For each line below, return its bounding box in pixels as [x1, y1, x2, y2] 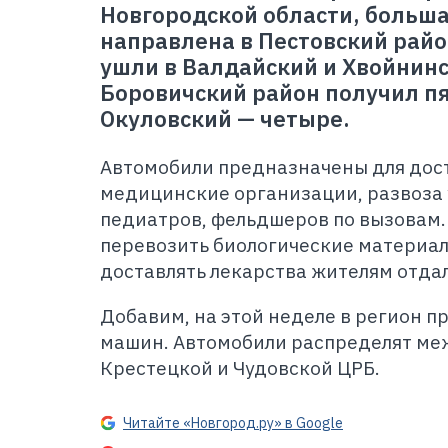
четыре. [255, 104, 350, 133]
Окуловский [100, 104, 237, 133]
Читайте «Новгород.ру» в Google [123, 414, 343, 432]
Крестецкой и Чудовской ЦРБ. [100, 356, 380, 380]
